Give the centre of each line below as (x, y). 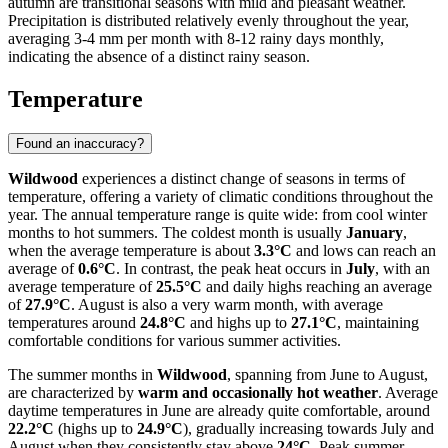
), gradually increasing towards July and (308, 428)
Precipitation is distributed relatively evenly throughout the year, (208, 20)
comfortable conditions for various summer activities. (174, 340)
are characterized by (73, 392)
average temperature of (82, 286)
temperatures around (74, 322)
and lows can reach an (364, 250)
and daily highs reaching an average (317, 286)
